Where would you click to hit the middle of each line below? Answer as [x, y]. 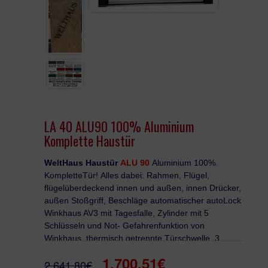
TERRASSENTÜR [89, 38]
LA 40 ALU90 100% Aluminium [119, 126]
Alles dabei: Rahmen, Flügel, [155, 175]
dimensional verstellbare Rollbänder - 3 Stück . [133, 250]
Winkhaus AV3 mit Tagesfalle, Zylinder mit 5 [127, 213]
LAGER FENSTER [88, 70]
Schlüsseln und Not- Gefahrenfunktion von [124, 225]
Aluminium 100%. [185, 162]
